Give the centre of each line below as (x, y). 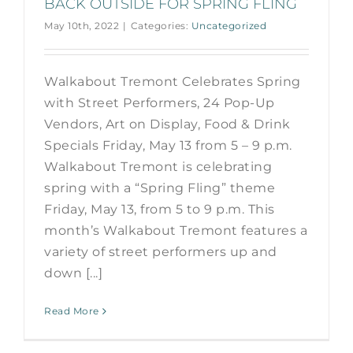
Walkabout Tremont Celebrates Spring (173, 82)
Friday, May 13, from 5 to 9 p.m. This (160, 210)
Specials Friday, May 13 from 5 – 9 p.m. (168, 146)
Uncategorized (229, 26)
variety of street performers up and (161, 252)
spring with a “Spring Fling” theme (160, 188)
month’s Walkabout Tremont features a (176, 231)
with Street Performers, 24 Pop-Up (160, 103)
